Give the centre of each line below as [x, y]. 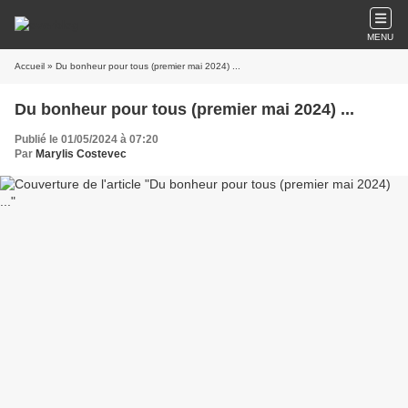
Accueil [30, 66]
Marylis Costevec [81, 154]
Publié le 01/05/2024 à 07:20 [87, 139]
